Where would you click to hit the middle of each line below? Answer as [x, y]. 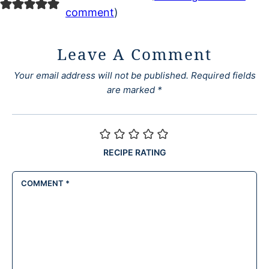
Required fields [223, 76]
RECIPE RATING [134, 153]
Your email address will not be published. [101, 76]
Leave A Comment [134, 54]
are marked [132, 90]
